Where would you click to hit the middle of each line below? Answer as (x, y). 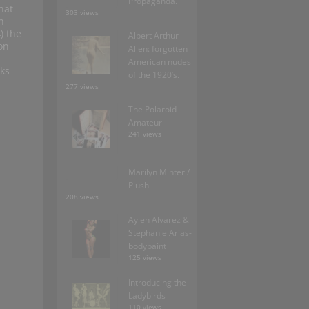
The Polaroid (152, 110)
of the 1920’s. (154, 75)
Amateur (145, 123)
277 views (82, 87)
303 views (82, 13)
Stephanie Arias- (160, 233)
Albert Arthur (153, 36)
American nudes (160, 62)
